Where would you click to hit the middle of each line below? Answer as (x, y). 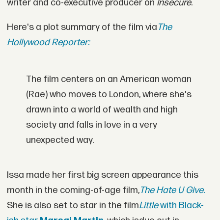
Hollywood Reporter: (48, 43)
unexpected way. (60, 140)
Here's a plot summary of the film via (82, 27)
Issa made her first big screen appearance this (102, 175)
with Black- (182, 206)
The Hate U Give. (172, 191)
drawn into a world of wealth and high (102, 110)
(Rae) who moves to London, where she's (109, 95)
